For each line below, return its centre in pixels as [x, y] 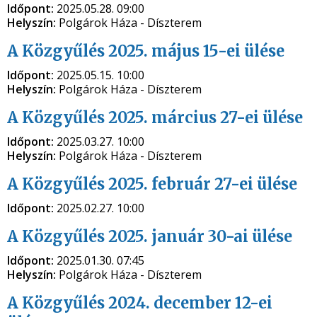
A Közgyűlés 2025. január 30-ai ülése [150, 236]
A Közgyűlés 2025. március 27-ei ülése [155, 117]
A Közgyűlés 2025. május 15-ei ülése [146, 51]
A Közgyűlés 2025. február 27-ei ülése [152, 184]
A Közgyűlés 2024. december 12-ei [140, 303]
